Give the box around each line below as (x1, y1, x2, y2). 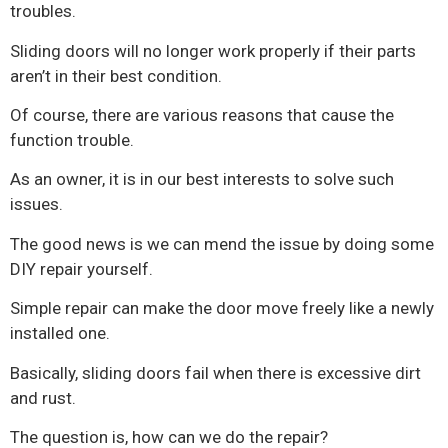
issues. (10, 194, 63, 215)
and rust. (10, 387, 76, 408)
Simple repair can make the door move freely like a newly (10, 298, 434, 319)
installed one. (10, 323, 110, 344)
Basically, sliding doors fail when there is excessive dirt (10, 362, 421, 383)
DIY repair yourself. (10, 258, 153, 279)
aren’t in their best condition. (10, 65, 222, 86)
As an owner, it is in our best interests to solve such (10, 169, 394, 190)
